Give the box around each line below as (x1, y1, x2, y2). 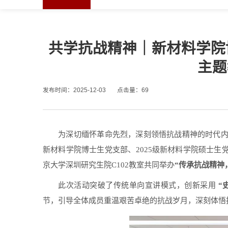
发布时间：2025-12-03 (43, 87, 106, 94)
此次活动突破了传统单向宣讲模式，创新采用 (58, 181, 216, 190)
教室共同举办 (129, 161, 175, 169)
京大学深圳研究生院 (43, 161, 111, 169)
